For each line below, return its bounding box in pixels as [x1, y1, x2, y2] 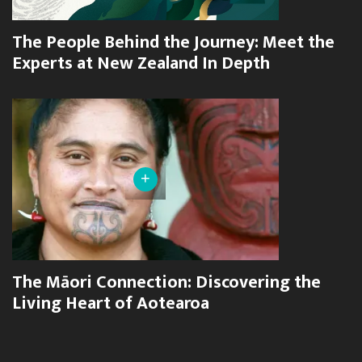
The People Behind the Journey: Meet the [12, 27, 335, 57]
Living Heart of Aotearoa [12, 288, 209, 318]
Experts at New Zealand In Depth [12, 48, 270, 78]
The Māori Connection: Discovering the [12, 267, 321, 297]
